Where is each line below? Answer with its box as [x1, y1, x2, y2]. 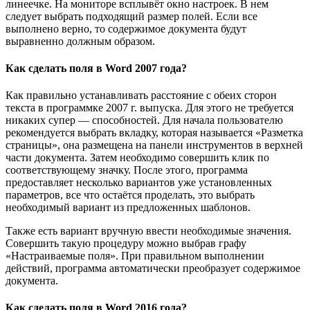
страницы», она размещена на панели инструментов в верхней [6, 139, 303, 152]
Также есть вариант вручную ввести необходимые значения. [6, 225, 291, 237]
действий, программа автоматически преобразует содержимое [6, 262, 300, 275]
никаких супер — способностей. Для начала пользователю [6, 114, 283, 127]
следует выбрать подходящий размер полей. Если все [6, 10, 257, 22]
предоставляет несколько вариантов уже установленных [6, 176, 272, 189]
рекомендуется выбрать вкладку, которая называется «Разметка [6, 127, 303, 139]
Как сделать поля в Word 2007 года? [6, 62, 187, 74]
